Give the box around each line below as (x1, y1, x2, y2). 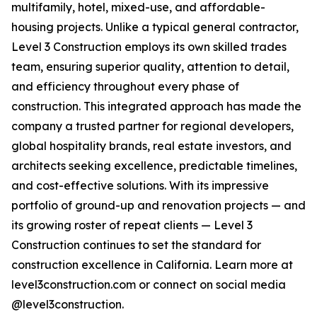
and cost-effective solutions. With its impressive (11, 178, 269, 193)
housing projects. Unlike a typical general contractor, (11, 20, 299, 35)
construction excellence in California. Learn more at (11, 258, 293, 272)
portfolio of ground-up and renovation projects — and (11, 198, 306, 213)
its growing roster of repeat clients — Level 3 (11, 218, 253, 233)
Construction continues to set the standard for (11, 238, 261, 253)
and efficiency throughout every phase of (11, 79, 239, 94)
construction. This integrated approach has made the (11, 99, 301, 114)
